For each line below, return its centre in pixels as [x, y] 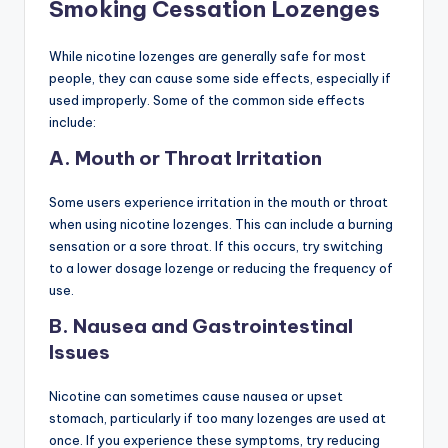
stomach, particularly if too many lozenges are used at [217, 418]
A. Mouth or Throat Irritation [185, 158]
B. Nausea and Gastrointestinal [201, 326]
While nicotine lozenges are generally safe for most [207, 56]
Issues [79, 352]
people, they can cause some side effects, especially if [220, 78]
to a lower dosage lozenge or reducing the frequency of [221, 268]
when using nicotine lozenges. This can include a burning [221, 224]
